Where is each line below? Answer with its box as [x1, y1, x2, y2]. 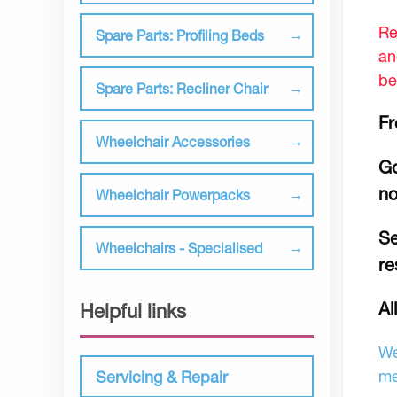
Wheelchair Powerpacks [96, 186, 250, 203]
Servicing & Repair [96, 367, 228, 386]
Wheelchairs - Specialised [96, 239, 262, 256]
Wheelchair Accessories [96, 133, 250, 150]
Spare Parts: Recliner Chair [96, 80, 268, 97]
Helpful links [80, 300, 186, 323]
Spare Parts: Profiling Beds [96, 27, 264, 43]
